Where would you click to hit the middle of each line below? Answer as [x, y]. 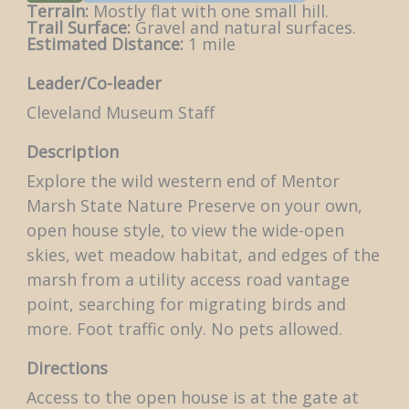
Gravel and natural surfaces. [243, 27]
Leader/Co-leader [94, 83]
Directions [67, 368]
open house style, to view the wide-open [185, 230]
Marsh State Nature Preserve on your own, [194, 205]
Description [72, 152]
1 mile [209, 44]
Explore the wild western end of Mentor [183, 181]
